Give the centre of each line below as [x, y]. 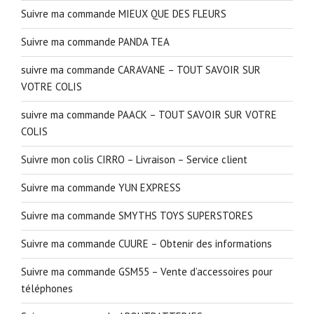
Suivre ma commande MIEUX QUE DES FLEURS [124, 14]
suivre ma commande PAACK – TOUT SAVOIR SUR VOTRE [149, 115]
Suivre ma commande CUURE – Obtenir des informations [146, 244]
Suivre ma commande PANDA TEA [95, 42]
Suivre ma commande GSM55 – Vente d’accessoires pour [147, 272]
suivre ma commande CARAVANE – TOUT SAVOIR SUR [141, 70]
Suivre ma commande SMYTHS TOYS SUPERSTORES [137, 216]
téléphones [47, 289]
